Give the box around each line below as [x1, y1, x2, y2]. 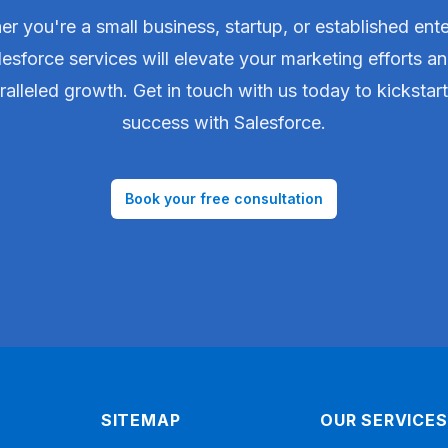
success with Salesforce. [122, 111, 326, 133]
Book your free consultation [125, 189, 323, 207]
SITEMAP [100, 409, 181, 430]
